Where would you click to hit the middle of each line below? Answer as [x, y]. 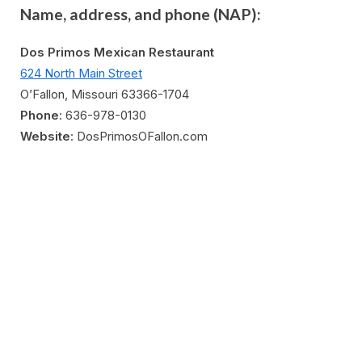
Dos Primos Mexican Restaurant [117, 52]
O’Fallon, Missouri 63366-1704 [105, 94]
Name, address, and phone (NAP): [141, 15]
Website [45, 136]
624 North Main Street [81, 73]
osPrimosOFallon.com [147, 136]
